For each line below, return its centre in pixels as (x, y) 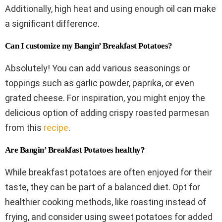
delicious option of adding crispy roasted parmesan (107, 112)
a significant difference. (52, 23)
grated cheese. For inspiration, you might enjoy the (105, 98)
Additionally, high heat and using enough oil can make (111, 8)
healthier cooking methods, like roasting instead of (106, 202)
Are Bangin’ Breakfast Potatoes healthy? (75, 150)
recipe (56, 127)
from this (24, 127)
